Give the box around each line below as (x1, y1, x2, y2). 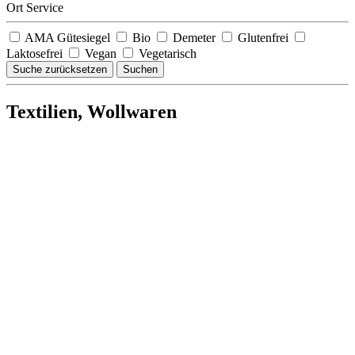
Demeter (170, 30, 219, 44)
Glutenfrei (235, 30, 292, 44)
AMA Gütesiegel (22, 30, 113, 44)
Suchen (123, 63, 158, 75)
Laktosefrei (6, 46, 66, 60)
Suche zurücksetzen (13, 63, 107, 75)
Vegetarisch (136, 46, 197, 60)
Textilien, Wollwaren (6, 101, 177, 122)
